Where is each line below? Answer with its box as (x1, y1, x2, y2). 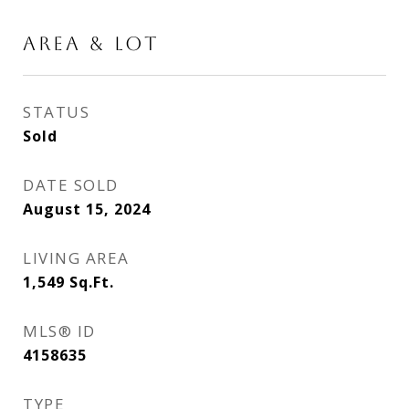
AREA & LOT (23, 32, 160, 55)
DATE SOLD (23, 174, 119, 195)
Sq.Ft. (69, 272, 114, 292)
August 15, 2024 (23, 199, 151, 219)
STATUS (23, 101, 89, 122)
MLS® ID (23, 320, 96, 341)
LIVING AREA (23, 247, 130, 268)
